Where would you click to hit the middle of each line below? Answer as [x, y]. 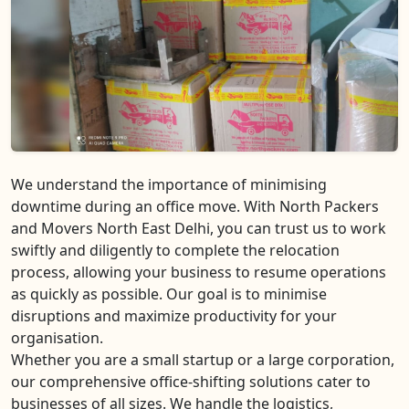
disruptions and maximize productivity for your [174, 316]
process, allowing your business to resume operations [199, 273]
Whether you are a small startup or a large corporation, [203, 360]
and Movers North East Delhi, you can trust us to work [199, 229]
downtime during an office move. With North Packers [195, 207]
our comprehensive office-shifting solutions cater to [191, 382]
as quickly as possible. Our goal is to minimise [169, 294]
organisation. [57, 338]
